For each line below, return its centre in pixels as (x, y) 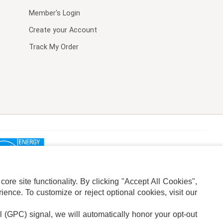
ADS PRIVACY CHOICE (48, 215)
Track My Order (54, 47)
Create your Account (63, 30)
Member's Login (54, 13)
